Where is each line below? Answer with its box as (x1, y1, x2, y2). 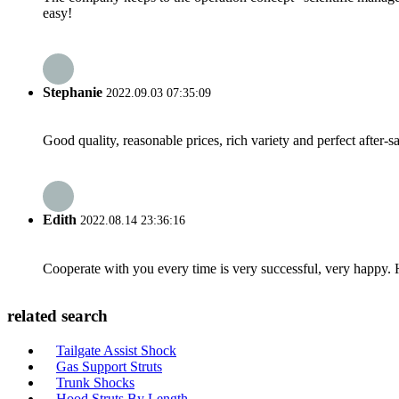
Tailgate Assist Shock (56, 343, 176, 358)
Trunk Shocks (56, 375, 134, 390)
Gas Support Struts (56, 359, 162, 374)
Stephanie (43, 84, 102, 100)
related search (7, 306, 108, 326)
